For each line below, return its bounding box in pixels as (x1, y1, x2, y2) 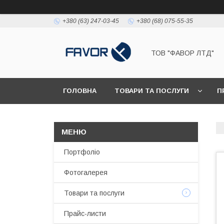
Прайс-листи (64, 209, 106, 217)
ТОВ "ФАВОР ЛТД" (151, 48, 214, 57)
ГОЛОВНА (63, 87, 96, 94)
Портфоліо (64, 148, 100, 156)
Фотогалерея (64, 168, 107, 176)
